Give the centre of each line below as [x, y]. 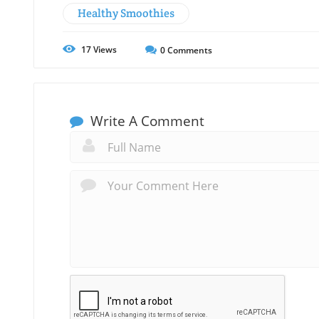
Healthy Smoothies [126, 14]
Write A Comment [146, 121]
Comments [189, 51]
